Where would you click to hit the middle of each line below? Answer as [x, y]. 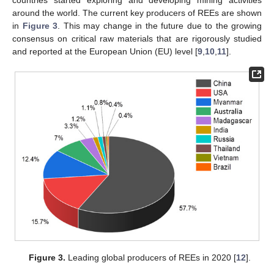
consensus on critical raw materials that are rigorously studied [137, 38]
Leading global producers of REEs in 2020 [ [150, 258]
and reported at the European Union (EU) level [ [105, 51]
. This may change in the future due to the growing [160, 25]
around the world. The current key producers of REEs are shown [137, 13]
